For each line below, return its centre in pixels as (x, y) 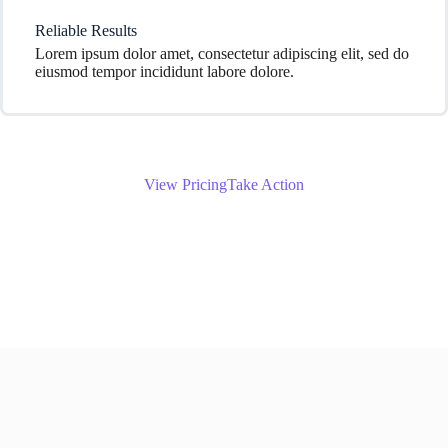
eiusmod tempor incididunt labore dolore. (164, 71)
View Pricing (185, 184)
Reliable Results (86, 30)
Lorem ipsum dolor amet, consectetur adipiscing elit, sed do (222, 53)
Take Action (265, 184)
